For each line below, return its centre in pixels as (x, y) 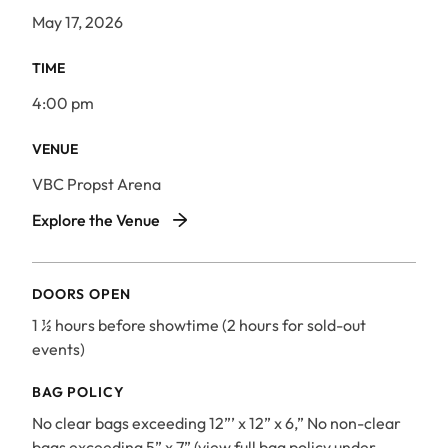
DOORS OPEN (81, 294)
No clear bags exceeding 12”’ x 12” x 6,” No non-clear (216, 423)
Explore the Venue (96, 220)
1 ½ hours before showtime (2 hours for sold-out (199, 325)
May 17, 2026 (77, 22)
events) (58, 349)
